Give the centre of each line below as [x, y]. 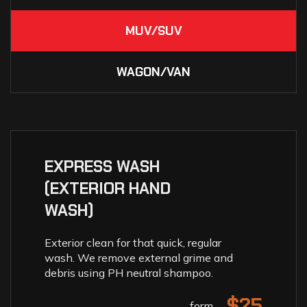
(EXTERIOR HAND [108, 188]
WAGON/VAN [153, 72]
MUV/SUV [153, 30]
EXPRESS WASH [102, 166]
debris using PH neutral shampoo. [129, 272]
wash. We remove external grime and [139, 257]
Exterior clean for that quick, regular [133, 242]
